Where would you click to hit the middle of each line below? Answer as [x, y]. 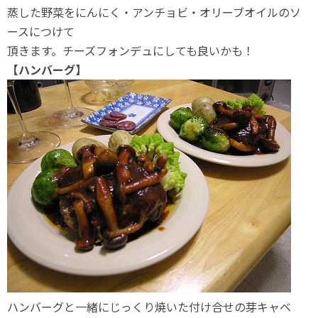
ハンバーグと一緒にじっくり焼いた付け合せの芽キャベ [149, 307]
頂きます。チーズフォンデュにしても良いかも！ [131, 50]
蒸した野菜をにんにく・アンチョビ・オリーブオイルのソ [154, 12]
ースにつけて [41, 31]
